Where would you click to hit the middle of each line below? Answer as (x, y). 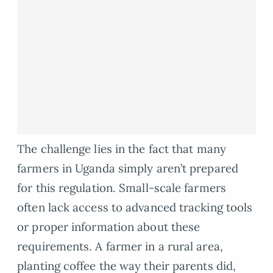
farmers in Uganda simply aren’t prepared (128, 168)
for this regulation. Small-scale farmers (122, 187)
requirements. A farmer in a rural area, (120, 246)
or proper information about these (109, 226)
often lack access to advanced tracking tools (135, 207)
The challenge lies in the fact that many (122, 148)
